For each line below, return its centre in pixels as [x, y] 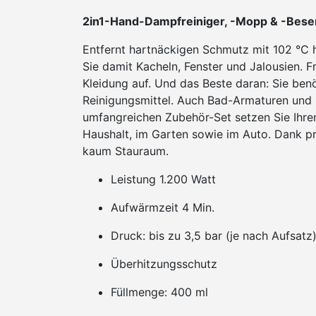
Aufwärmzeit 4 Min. [163, 207]
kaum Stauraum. [126, 151]
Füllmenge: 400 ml [159, 292]
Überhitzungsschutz [164, 264]
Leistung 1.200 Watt [163, 179]
